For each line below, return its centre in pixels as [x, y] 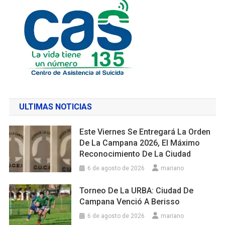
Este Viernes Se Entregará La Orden [145, 132]
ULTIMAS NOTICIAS [55, 106]
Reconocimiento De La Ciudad [135, 154]
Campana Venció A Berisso [130, 201]
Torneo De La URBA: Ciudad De [137, 190]
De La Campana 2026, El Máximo [140, 143]
